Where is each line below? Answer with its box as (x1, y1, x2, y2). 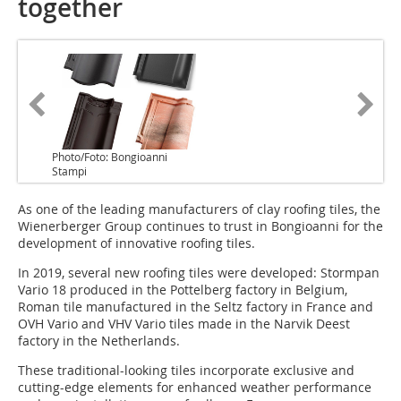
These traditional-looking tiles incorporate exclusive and (18, 362, 354, 380)
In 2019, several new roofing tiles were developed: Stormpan (18, 264, 380, 282)
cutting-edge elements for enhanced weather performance (18, 379, 371, 397)
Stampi (52, 164, 87, 179)
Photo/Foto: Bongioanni (52, 149, 167, 165)
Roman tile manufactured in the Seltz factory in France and (18, 298, 373, 316)
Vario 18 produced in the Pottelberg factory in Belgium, (18, 281, 347, 299)
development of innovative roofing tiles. (18, 235, 255, 252)
